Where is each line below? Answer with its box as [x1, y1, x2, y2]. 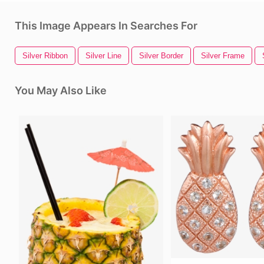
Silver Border [139, 51, 183, 60]
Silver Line [85, 51, 121, 60]
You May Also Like [15, 84, 107, 97]
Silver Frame [201, 51, 245, 60]
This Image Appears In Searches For [15, 19, 197, 32]
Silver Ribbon [22, 51, 68, 60]
